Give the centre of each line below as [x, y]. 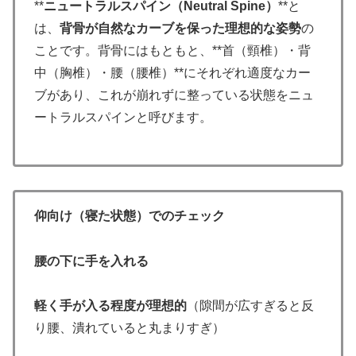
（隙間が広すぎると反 [250, 306]
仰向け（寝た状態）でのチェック [130, 215]
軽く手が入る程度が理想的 [110, 306]
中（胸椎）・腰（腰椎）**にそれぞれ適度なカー [172, 73]
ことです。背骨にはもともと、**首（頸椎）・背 [172, 51]
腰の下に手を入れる [91, 261]
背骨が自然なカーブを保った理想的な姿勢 [180, 29]
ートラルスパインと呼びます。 [123, 118]
